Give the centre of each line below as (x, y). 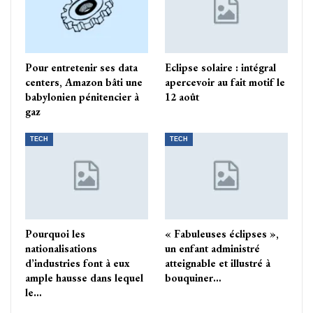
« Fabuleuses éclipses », (222, 233)
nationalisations (61, 248)
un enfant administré (212, 248)
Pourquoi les (55, 233)
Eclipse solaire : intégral (220, 68)
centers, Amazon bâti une (84, 82)
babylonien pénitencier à (82, 97)
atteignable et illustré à (218, 263)
